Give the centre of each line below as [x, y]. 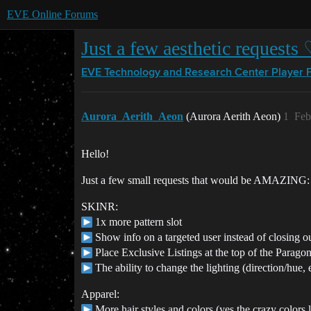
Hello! [95, 154]
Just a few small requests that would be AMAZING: [195, 180]
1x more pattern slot [137, 222]
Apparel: [100, 294]
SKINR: [100, 207]
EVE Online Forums [52, 14]
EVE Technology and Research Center [175, 73]
